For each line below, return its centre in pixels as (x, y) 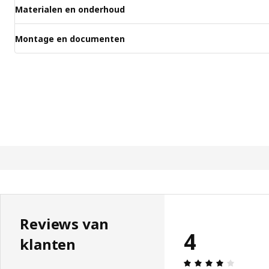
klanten (48, 244)
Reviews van (64, 224)
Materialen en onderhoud (70, 9)
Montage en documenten (70, 38)
